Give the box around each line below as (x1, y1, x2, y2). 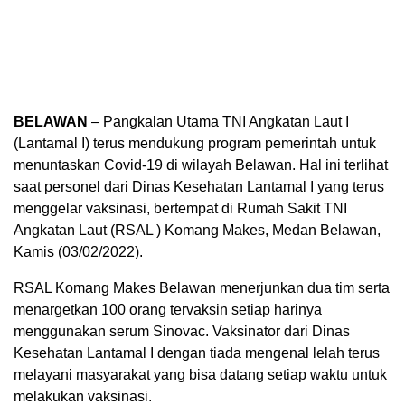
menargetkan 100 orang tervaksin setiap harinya (14, 301, 322, 317)
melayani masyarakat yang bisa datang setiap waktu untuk (14, 366, 387, 382)
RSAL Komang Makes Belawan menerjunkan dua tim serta (14, 279, 390, 296)
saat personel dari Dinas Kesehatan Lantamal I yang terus (14, 178, 384, 194)
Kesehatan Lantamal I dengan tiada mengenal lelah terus (14, 344, 380, 361)
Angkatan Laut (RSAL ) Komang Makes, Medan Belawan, (14, 221, 381, 238)
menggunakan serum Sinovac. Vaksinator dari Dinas (14, 323, 350, 339)
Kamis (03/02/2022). (14, 243, 143, 259)
